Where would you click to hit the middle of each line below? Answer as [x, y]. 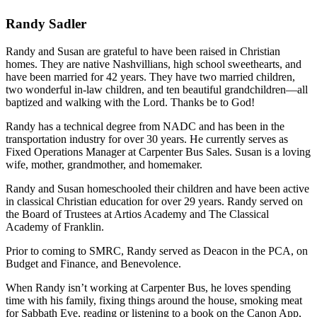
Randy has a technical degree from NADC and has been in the [145, 126]
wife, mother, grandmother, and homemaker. [104, 164]
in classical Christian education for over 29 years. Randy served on [154, 201]
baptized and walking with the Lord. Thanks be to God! [130, 102]
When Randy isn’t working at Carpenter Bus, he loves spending [148, 287]
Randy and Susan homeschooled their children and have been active [157, 188]
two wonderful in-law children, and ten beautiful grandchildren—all [157, 89]
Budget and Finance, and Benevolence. [93, 263]
